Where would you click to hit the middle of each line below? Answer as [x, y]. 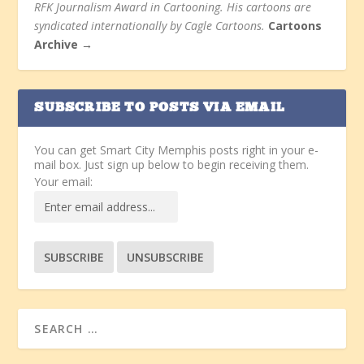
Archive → [64, 45]
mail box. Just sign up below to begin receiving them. [172, 165]
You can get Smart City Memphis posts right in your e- [177, 150]
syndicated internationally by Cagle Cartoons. [150, 26]
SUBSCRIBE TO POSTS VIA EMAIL [160, 108]
